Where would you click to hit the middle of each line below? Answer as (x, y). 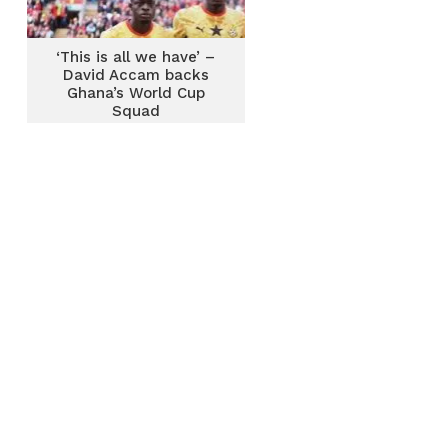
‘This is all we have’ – (136, 57)
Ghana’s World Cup (135, 93)
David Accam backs (135, 75)
